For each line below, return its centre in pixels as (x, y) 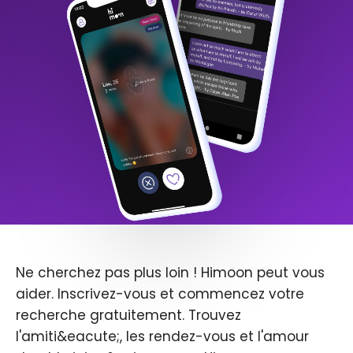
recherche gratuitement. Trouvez (128, 316)
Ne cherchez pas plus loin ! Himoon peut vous (170, 273)
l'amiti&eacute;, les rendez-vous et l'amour (162, 337)
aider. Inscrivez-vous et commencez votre (160, 294)
